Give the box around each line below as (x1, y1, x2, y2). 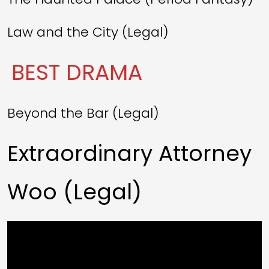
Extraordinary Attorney (7, 138, 252, 169)
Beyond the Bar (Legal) (7, 103, 159, 122)
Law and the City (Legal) (7, 22, 169, 41)
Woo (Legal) (7, 176, 142, 207)
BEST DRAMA (11, 56, 143, 88)
